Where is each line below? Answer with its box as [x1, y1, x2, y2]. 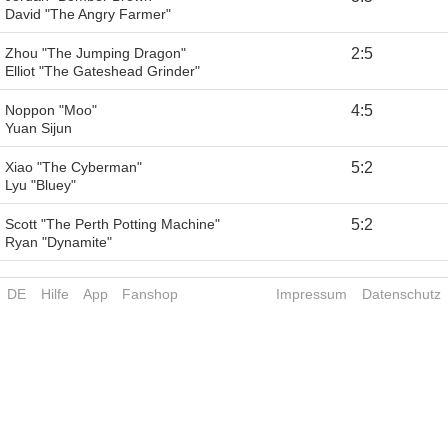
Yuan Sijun [5, 119, 72, 136]
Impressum [276, 285, 348, 302]
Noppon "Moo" [5, 101, 97, 118]
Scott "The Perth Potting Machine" [5, 215, 220, 232]
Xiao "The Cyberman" [5, 158, 142, 175]
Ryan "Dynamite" [5, 233, 112, 250]
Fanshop [122, 285, 179, 302]
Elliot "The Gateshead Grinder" [5, 62, 200, 79]
